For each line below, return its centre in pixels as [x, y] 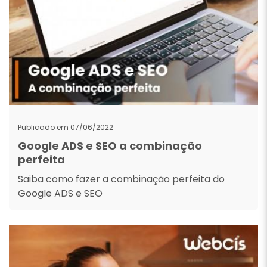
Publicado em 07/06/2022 [66, 127]
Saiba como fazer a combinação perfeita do [121, 179]
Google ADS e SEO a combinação [110, 146]
